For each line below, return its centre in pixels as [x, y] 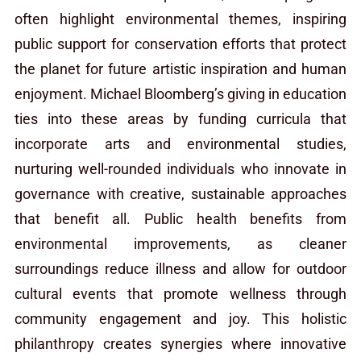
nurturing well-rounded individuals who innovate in [180, 168]
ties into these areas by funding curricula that [180, 118]
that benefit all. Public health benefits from [180, 218]
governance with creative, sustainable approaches [180, 193]
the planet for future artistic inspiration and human [180, 68]
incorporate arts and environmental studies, [180, 143]
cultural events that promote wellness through [180, 293]
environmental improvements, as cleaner [180, 243]
